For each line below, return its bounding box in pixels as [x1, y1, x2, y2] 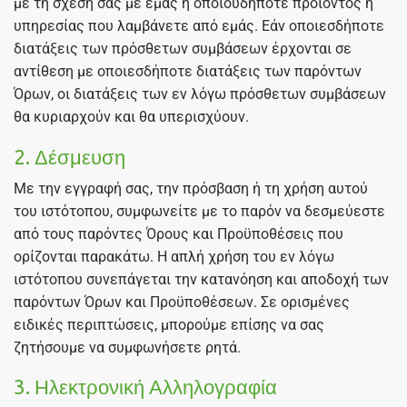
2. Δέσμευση [14, 144, 125, 168]
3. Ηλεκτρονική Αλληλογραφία [14, 375, 277, 399]
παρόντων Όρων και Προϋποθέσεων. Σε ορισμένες [14, 293, 350, 311]
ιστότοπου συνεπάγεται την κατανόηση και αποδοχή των [14, 270, 389, 288]
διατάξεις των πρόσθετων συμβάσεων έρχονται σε [14, 40, 352, 57]
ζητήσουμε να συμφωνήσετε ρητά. [14, 338, 241, 356]
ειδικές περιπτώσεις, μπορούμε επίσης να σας [14, 315, 324, 333]
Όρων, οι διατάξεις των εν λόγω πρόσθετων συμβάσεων [14, 85, 386, 103]
